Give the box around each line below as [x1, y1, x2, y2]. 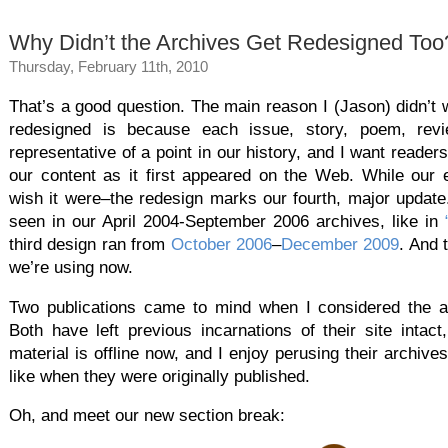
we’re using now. [9, 257, 133, 277]
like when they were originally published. [9, 366, 310, 386]
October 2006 [170, 234, 272, 254]
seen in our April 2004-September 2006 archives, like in [9, 211, 445, 231]
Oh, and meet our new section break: [9, 406, 285, 426]
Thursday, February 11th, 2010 [9, 57, 208, 75]
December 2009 [280, 234, 400, 254]
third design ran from [9, 234, 171, 254]
